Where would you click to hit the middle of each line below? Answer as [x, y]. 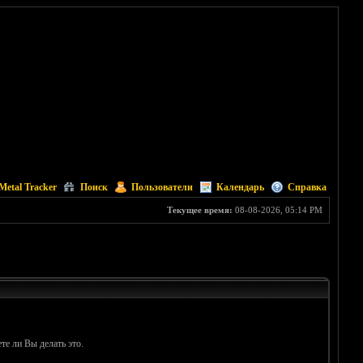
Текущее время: [199, 210]
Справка [307, 187]
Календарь [240, 187]
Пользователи [162, 187]
